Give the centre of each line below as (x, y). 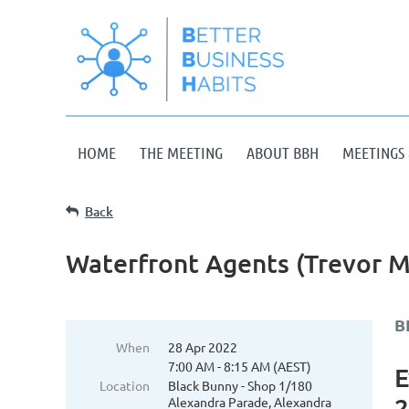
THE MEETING (181, 152)
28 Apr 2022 (203, 347)
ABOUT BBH (283, 152)
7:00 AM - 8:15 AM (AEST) (240, 366)
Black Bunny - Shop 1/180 (240, 385)
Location (125, 385)
